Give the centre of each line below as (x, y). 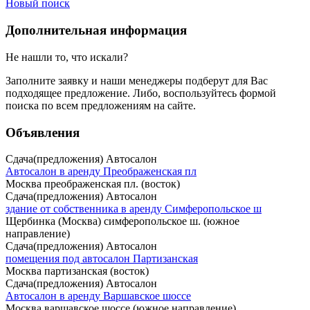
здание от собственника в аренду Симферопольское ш (134, 209)
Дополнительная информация (96, 30)
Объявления (43, 132)
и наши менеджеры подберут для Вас (178, 80)
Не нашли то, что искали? (67, 57)
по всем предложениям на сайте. (117, 105)
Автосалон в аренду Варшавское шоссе (98, 296)
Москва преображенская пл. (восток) (93, 184)
